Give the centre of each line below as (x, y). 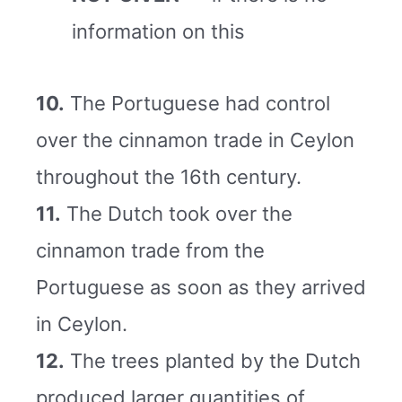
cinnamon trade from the (150, 250)
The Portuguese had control (197, 103)
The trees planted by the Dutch (213, 360)
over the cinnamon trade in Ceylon (195, 140)
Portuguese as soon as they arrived (201, 287)
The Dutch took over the (177, 213)
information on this (158, 32)
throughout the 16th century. (169, 176)
